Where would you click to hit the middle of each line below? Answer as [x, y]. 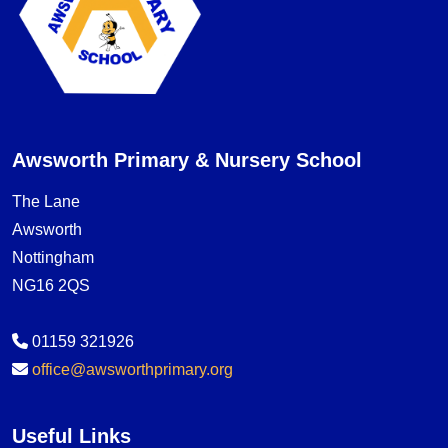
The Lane [46, 201]
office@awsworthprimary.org [132, 369]
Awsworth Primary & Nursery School [187, 159]
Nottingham [53, 257]
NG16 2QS [51, 285]
